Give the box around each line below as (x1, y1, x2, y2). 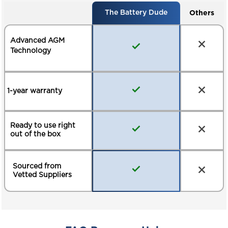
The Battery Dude (104, 9, 167, 16)
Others (189, 8, 215, 17)
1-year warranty (7, 87, 63, 95)
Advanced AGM (10, 37, 65, 44)
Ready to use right (10, 122, 75, 129)
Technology (10, 47, 51, 54)
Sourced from (12, 162, 61, 170)
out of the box (10, 130, 61, 138)
